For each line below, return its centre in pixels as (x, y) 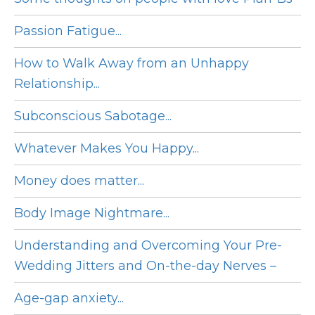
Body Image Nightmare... (92, 213)
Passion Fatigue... (68, 31)
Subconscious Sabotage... (93, 116)
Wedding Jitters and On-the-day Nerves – (145, 266)
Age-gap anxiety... (69, 298)
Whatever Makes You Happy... (107, 149)
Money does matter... (79, 181)
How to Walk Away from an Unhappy (131, 64)
